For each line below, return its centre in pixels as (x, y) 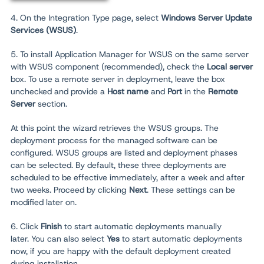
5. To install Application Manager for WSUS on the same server (130, 55)
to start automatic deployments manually (143, 227)
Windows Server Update (207, 18)
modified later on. (44, 202)
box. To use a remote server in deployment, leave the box (118, 79)
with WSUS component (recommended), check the (109, 67)
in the (195, 92)
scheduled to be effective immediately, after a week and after (128, 178)
